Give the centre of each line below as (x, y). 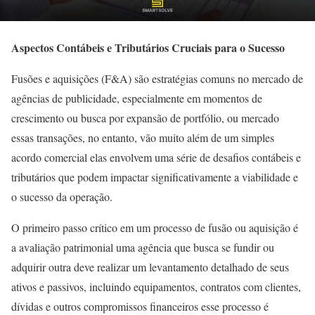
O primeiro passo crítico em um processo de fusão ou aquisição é (155, 227)
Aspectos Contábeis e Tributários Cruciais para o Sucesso (148, 47)
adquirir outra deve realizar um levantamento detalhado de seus (150, 267)
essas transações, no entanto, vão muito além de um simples (143, 137)
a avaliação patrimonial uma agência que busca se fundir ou (143, 247)
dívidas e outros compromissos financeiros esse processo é (140, 306)
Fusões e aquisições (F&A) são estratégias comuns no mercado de (157, 78)
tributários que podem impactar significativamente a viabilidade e (155, 177)
